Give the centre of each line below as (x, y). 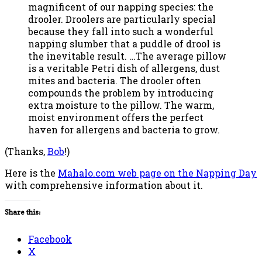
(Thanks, (26, 151)
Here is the (31, 173)
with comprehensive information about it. (104, 185)
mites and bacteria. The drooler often (115, 80)
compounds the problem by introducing (121, 92)
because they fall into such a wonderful (121, 31)
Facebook (50, 239)
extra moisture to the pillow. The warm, (121, 105)
